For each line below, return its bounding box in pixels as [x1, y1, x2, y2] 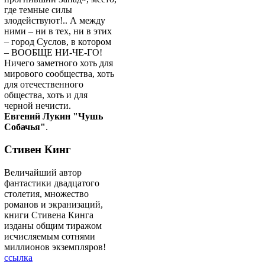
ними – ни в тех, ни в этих [4, 25, 112, 36]
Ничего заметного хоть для [4, 57, 113, 68]
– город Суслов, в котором [4, 36, 111, 47]
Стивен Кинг [4, 143, 71, 156]
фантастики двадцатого [4, 178, 99, 188]
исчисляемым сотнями [4, 231, 95, 241]
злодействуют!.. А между [4, 15, 105, 25]
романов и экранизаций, [4, 199, 103, 209]
